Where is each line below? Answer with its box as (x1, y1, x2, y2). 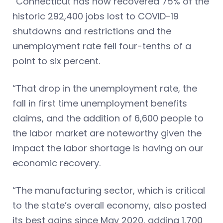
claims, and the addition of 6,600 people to (12, 112, 204, 124)
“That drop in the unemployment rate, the (12, 82, 197, 95)
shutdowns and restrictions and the (12, 25, 171, 37)
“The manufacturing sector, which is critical (12, 184, 205, 197)
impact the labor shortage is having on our (12, 142, 204, 154)
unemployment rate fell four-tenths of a (12, 40, 191, 52)
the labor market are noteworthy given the (12, 127, 202, 139)
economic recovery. (12, 157, 103, 169)
